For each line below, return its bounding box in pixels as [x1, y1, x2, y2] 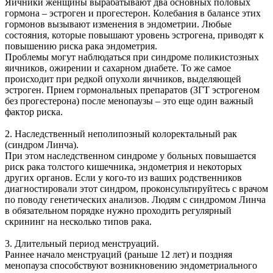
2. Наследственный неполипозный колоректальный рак [5, 129, 237, 140]
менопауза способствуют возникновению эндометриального [5, 260, 257, 271]
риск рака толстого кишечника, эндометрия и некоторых [5, 161, 242, 172]
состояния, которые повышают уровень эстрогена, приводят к [5, 30, 264, 41]
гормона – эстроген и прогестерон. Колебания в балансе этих [5, 8, 261, 19]
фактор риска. [5, 107, 65, 118]
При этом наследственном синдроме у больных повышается [5, 151, 256, 161]
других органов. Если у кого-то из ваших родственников [5, 172, 242, 183]
